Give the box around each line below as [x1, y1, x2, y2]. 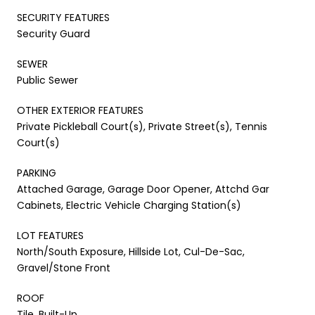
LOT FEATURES [17, 228, 84, 243]
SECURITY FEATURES [17, 10, 110, 25]
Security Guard [17, 26, 90, 41]
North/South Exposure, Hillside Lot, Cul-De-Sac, [17, 244, 245, 259]
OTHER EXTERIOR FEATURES [17, 103, 143, 117]
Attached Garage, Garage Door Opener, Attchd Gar [17, 181, 269, 196]
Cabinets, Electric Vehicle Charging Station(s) [17, 198, 241, 212]
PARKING [17, 165, 56, 180]
